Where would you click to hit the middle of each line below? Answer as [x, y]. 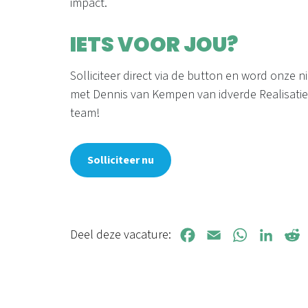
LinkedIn [277, 235]
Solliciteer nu [121, 160]
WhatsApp [255, 235]
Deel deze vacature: [121, 235]
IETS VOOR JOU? [154, 45]
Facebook [200, 235]
